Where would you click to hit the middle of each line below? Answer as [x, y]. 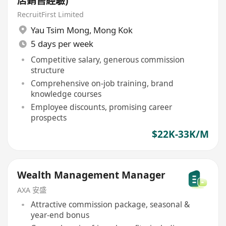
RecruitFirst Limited [51, 15]
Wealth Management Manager [92, 175]
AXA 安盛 [32, 190]
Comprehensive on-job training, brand [102, 83]
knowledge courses [66, 94]
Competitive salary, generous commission [107, 60]
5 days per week [62, 44]
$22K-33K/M [180, 134]
